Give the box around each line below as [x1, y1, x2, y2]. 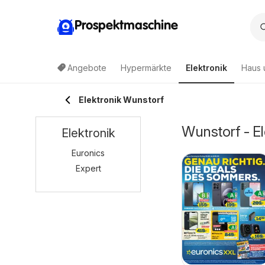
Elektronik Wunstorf [79, 95, 164, 105]
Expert [75, 163, 101, 173]
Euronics [72, 148, 105, 158]
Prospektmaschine [75, 19, 178, 33]
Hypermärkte [121, 63, 172, 73]
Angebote [67, 63, 106, 73]
